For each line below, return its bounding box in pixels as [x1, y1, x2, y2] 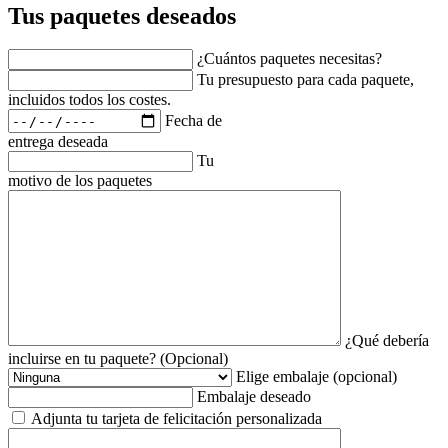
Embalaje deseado [197, 388, 311, 406]
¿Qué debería [345, 332, 429, 350]
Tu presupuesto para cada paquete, [197, 71, 414, 89]
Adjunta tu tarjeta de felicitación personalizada [31, 410, 322, 428]
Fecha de [165, 111, 222, 129]
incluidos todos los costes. [8, 91, 171, 109]
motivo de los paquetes [8, 172, 152, 190]
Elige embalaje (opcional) [236, 368, 397, 386]
